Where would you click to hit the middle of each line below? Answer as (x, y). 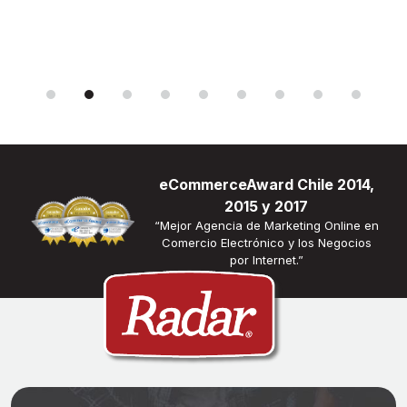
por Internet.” (266, 260)
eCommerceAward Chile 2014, (266, 185)
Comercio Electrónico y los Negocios (266, 243)
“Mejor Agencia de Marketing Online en (266, 226)
